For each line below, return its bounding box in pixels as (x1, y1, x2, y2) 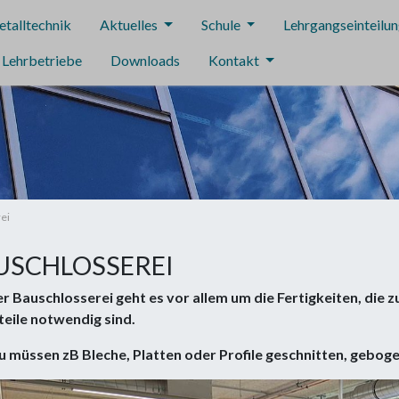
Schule (200, 16, 243, 33)
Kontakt (208, 52, 262, 69)
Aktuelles (100, 16, 160, 33)
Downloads (110, 52, 180, 69)
